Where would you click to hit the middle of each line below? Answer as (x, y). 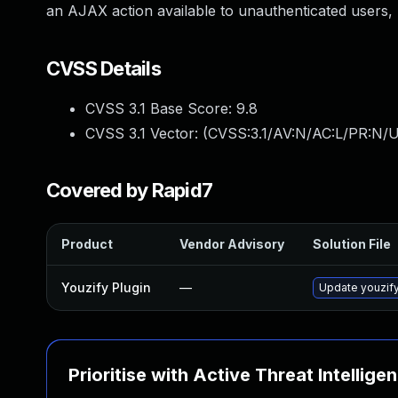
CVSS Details (103, 68)
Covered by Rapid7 (130, 190)
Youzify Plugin (106, 287)
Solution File (352, 244)
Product (87, 244)
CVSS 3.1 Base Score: (161, 108)
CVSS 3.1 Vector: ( (147, 133)
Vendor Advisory (232, 244)
